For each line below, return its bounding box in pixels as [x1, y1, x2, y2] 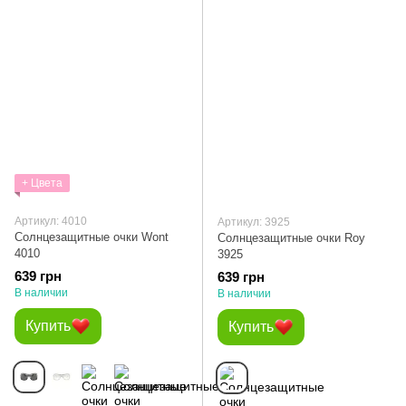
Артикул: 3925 [217, 216, 290, 229]
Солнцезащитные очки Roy [217, 231, 365, 246]
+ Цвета [22, 176, 63, 189]
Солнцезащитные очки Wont [14, 229, 169, 244]
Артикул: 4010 [14, 214, 87, 227]
